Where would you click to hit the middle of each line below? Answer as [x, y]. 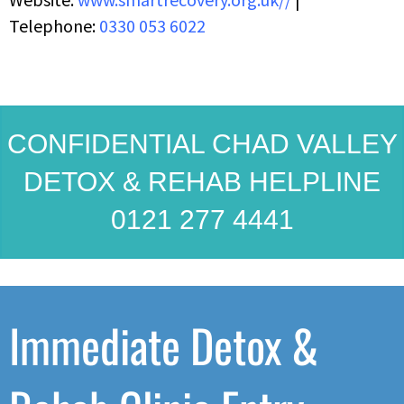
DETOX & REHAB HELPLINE [202, 182]
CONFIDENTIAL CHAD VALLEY [202, 144]
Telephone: [54, 25]
